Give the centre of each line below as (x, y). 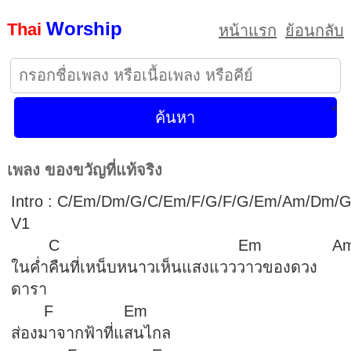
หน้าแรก (248, 31)
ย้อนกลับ (315, 31)
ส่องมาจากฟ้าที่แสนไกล (90, 333)
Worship (84, 29)
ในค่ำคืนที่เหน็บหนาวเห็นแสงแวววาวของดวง (164, 267)
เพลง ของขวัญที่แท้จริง (89, 170)
